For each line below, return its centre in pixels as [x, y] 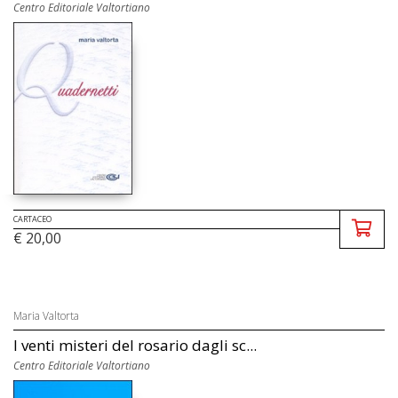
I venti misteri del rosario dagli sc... [135, 346]
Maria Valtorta [46, 316]
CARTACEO [32, 219]
